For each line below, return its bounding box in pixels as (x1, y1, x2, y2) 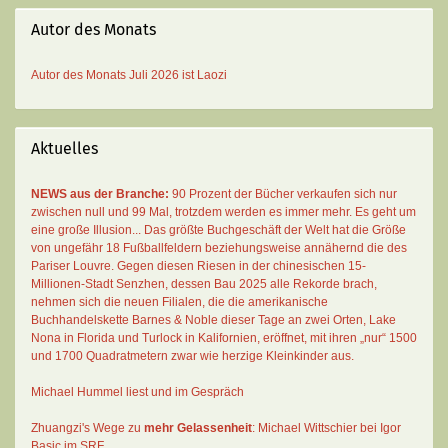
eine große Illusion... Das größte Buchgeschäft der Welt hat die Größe (31, 222, 406, 237)
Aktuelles (31, 138, 98, 158)
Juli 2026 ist (126, 67, 197, 82)
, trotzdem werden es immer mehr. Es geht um (169, 204, 416, 219)
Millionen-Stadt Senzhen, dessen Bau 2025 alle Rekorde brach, (31, 276, 377, 291)
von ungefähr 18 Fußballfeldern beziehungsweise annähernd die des (31, 240, 407, 255)
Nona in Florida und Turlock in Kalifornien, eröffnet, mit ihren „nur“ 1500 (31, 330, 417, 345)
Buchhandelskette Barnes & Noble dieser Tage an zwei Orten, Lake (31, 312, 396, 327)
